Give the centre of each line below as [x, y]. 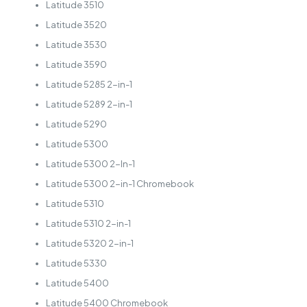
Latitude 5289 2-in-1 [89, 105]
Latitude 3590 [76, 65]
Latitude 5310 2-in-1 [88, 224]
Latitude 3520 [76, 25]
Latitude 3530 [76, 45]
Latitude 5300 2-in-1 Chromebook [120, 184]
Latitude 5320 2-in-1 [89, 244]
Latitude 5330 [76, 263]
